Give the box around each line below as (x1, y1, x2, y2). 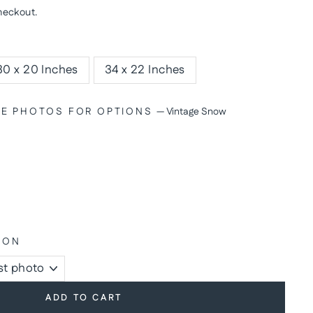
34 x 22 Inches (104, 61, 185, 78)
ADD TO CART (45, 291, 122, 304)
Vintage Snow (166, 105, 227, 119)
